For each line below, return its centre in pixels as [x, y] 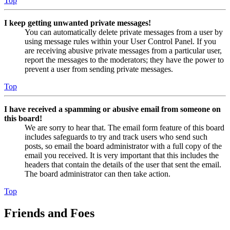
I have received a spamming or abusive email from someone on [112, 109]
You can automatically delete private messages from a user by [124, 32]
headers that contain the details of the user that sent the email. [123, 164]
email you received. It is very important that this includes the [122, 155]
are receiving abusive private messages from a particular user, [123, 50]
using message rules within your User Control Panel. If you [120, 41]
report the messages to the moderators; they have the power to [124, 60]
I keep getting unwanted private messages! [78, 23]
